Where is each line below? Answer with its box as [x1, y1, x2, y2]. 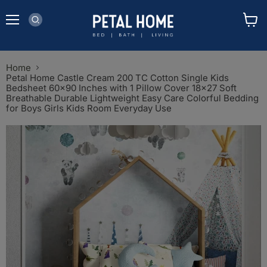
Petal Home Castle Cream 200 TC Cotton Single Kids [6, 72, 229, 83]
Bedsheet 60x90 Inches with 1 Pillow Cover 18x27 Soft [6, 82, 237, 94]
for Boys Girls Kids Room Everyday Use [6, 103, 172, 114]
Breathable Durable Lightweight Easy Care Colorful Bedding [6, 92, 259, 104]
